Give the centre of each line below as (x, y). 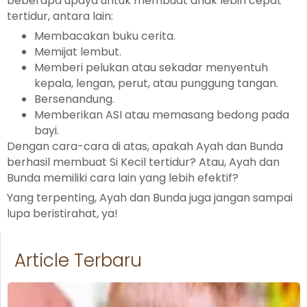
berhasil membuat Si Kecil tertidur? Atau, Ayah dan (143, 162)
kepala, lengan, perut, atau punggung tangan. (156, 83)
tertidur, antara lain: (60, 16)
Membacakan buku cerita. (105, 36)
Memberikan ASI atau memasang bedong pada (162, 114)
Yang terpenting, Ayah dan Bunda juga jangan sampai (150, 197)
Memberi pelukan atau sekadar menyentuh (151, 67)
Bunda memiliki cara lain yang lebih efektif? (123, 177)
